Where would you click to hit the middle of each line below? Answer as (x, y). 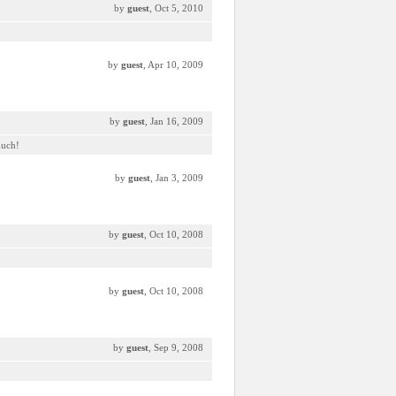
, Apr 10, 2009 (173, 65)
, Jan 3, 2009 (177, 178)
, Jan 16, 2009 (174, 121)
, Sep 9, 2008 (176, 347)
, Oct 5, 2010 (176, 8)
